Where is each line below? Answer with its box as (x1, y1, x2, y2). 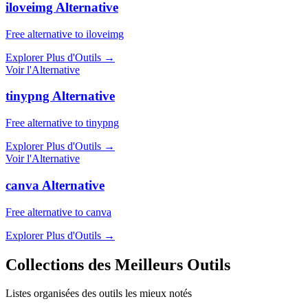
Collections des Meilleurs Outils (5, 255, 230, 274)
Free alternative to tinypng (5, 117, 119, 129)
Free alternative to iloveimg (5, 27, 124, 40)
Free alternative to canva (5, 206, 111, 218)
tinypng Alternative (5, 89, 115, 104)
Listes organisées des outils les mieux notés (5, 287, 192, 300)
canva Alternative (5, 177, 104, 192)
